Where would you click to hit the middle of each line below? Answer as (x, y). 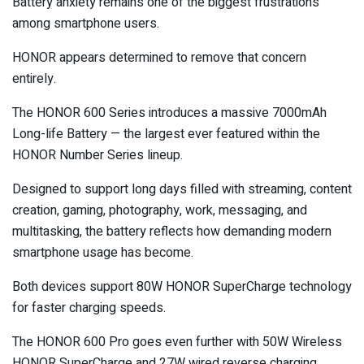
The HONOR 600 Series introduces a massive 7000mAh (169, 113)
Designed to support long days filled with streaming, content (182, 190)
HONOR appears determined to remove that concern (159, 58)
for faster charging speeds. (89, 308)
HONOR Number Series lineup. (97, 156)
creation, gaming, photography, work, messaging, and (160, 211)
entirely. (34, 79)
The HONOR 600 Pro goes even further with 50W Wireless (177, 342)
